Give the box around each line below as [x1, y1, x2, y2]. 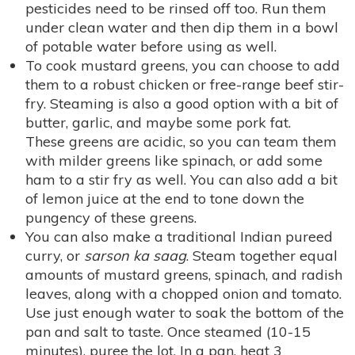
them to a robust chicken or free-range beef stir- [25, 75, 344, 94]
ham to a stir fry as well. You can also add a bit [25, 170, 338, 189]
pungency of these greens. [25, 208, 197, 227]
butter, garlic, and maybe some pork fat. [25, 113, 291, 132]
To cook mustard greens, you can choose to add [25, 56, 340, 75]
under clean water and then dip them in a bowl [25, 18, 338, 37]
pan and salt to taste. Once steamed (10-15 [25, 323, 311, 342]
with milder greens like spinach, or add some [25, 151, 323, 170]
